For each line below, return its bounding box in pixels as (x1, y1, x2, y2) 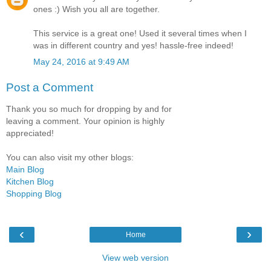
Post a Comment (6, 80, 93, 94)
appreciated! (6, 128, 54, 139)
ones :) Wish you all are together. (33, 4, 160, 15)
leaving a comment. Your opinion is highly (6, 116, 165, 126)
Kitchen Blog (6, 177, 54, 187)
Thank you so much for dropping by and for (6, 104, 172, 114)
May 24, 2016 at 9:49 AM (33, 57, 129, 67)
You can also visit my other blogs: (6, 152, 134, 163)
